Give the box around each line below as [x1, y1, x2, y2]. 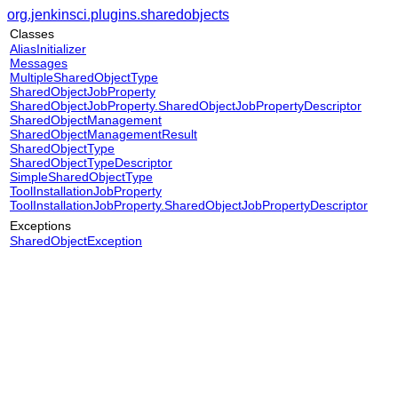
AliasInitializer [10, 42, 86, 56]
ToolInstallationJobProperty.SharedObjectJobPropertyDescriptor [10, 198, 368, 212]
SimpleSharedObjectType [10, 170, 153, 184]
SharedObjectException [10, 234, 142, 248]
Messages [10, 56, 68, 70]
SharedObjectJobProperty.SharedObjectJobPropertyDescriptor [10, 99, 362, 113]
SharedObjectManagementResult [10, 127, 197, 141]
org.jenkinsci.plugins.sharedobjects [7, 7, 229, 22]
